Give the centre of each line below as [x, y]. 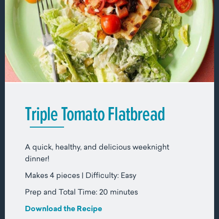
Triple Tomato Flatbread [95, 114]
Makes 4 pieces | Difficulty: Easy [81, 176]
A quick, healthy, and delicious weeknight [97, 148]
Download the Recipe [64, 210]
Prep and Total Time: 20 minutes [82, 193]
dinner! [37, 160]
